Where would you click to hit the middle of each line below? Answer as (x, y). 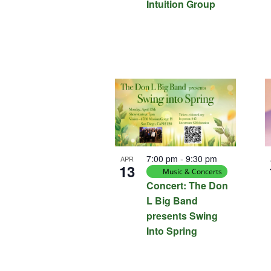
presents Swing (182, 216)
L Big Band (172, 201)
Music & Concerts (193, 172)
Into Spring (172, 231)
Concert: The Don (188, 186)
